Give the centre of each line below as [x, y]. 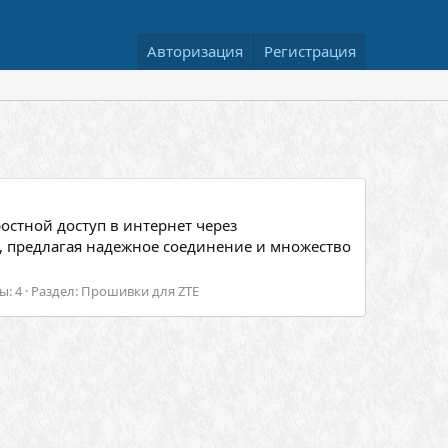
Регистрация [310, 51]
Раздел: [55, 290]
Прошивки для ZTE [139, 290]
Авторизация [195, 51]
